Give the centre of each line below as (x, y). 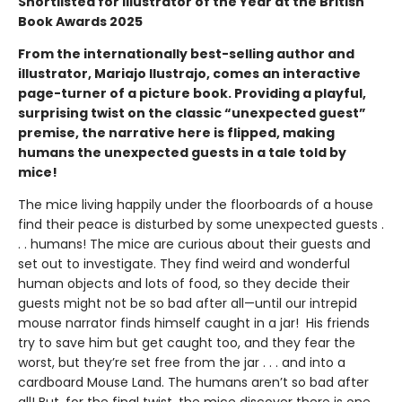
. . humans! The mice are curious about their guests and (194, 244)
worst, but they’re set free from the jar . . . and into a (182, 363)
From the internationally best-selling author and (186, 54)
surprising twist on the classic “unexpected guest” (192, 113)
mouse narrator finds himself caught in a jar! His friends (194, 323)
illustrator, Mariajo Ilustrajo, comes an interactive (189, 74)
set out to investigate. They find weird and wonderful (184, 264)
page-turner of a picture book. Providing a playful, (192, 93)
